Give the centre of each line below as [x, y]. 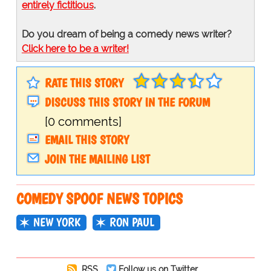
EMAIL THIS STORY [87, 140]
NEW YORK [57, 222]
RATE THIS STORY [84, 83]
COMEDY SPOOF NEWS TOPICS [99, 199]
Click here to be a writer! [75, 49]
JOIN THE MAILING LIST [97, 159]
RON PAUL [132, 222]
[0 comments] [83, 122]
